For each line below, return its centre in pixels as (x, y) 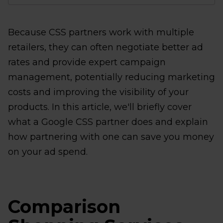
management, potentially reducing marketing (111, 77)
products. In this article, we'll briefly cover (100, 107)
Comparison (64, 207)
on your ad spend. (48, 152)
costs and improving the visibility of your (98, 92)
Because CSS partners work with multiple (101, 32)
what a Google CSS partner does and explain (108, 122)
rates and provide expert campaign (87, 62)
